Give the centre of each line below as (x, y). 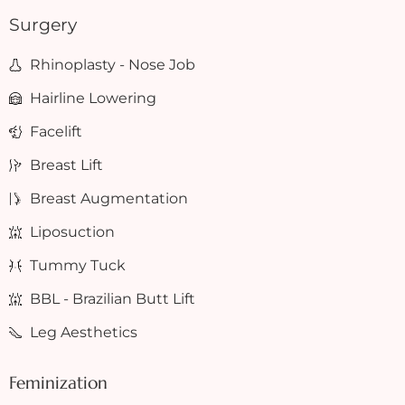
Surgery (43, 25)
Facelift (56, 132)
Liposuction (72, 232)
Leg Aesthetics (83, 333)
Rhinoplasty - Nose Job (112, 65)
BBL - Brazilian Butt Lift (112, 299)
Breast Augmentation (108, 199)
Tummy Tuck (77, 266)
